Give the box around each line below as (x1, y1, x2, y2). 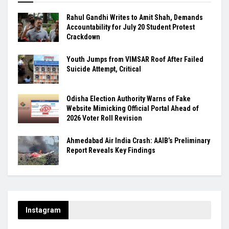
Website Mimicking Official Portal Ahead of (66, 104, 199, 112)
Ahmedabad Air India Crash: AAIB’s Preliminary (66, 136, 210, 145)
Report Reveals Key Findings (66, 146, 155, 154)
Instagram (26, 206, 61, 214)
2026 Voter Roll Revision (66, 113, 142, 122)
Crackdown (66, 32, 100, 41)
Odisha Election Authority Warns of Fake (66, 94, 191, 103)
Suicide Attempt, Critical (66, 64, 141, 73)
